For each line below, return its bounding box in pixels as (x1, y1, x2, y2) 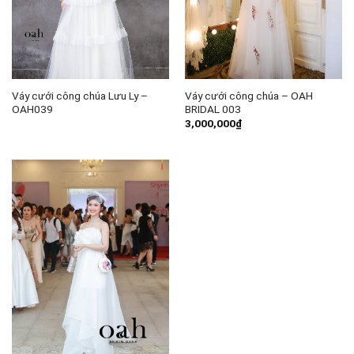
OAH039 (11, 102, 53, 115)
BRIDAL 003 (184, 102, 241, 115)
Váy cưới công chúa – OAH (184, 88, 313, 102)
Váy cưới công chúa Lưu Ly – (11, 88, 148, 102)
